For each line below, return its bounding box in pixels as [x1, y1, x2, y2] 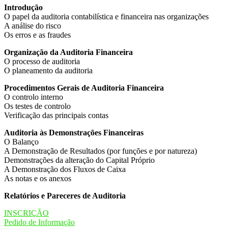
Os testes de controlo [4, 102, 71, 111]
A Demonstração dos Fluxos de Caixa [4, 165, 126, 174]
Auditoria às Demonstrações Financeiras [4, 128, 144, 137]
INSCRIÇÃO [4, 209, 49, 218]
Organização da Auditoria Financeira [4, 48, 133, 57]
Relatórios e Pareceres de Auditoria [4, 191, 126, 201]
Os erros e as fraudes [4, 31, 71, 40]
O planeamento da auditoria [4, 66, 93, 75]
